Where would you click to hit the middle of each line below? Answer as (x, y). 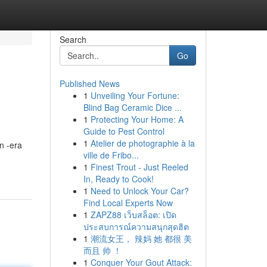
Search (73, 39)
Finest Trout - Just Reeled (139, 167)
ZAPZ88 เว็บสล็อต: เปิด (133, 215)
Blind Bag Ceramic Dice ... (132, 107)
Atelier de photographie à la (142, 143)
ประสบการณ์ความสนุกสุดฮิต (136, 226)
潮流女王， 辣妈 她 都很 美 (141, 238)
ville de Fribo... (111, 155)
